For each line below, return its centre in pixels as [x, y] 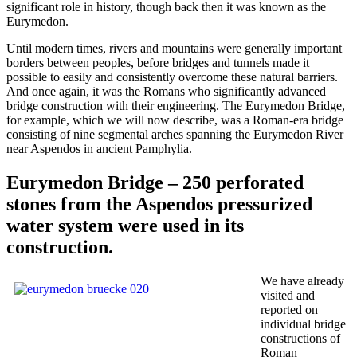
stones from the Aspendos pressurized [159, 204]
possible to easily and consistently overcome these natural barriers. [172, 76]
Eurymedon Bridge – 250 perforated [155, 182]
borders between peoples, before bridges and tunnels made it [158, 62]
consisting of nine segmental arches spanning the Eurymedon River [175, 134]
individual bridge [303, 324]
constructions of [300, 338]
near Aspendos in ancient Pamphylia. [99, 148]
